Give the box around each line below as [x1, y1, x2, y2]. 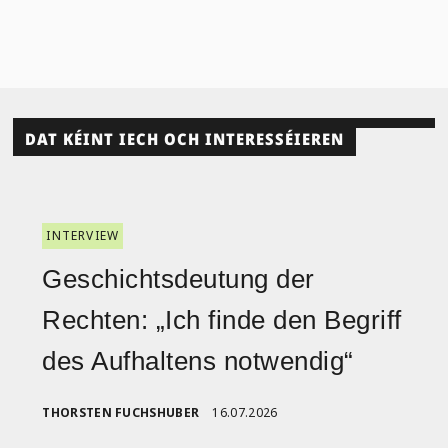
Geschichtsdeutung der [42, 263, 315, 294]
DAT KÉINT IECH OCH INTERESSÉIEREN [25, 128, 345, 151]
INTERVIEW [46, 226, 120, 244]
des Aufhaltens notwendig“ [42, 345, 354, 376]
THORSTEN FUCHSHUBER [42, 403, 200, 421]
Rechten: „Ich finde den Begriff [42, 304, 402, 335]
